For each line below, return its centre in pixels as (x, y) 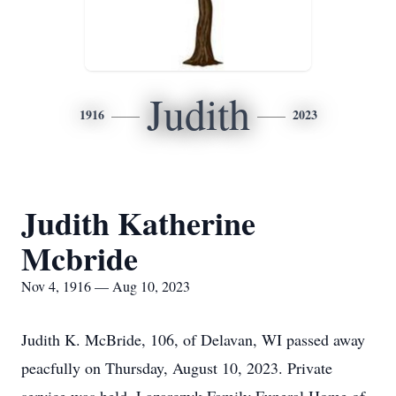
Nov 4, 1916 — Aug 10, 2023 (106, 286)
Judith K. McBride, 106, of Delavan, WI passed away (193, 339)
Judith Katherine (138, 223)
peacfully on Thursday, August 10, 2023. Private (177, 368)
